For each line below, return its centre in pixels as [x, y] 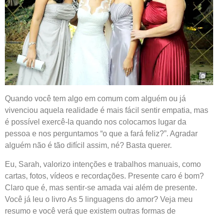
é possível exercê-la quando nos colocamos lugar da [96, 122]
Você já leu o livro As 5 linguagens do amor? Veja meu [99, 199]
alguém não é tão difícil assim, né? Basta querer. [88, 145]
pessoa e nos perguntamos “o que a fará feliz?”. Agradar [101, 134]
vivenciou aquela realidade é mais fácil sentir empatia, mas [107, 110]
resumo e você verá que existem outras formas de [90, 211]
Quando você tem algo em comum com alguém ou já [95, 99]
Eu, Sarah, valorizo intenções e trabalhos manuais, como [103, 164]
